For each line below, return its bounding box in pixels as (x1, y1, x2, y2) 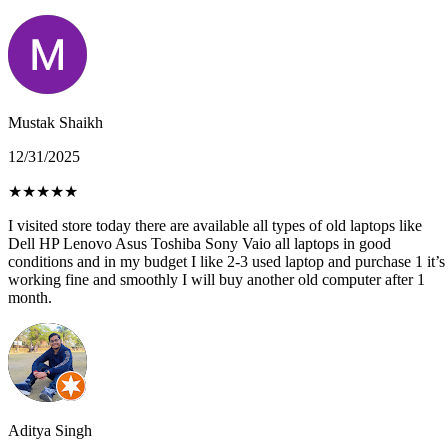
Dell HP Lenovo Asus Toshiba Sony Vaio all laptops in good (8, 235, 391, 253)
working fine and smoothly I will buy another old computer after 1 (8, 271, 425, 289)
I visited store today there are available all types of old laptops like (8, 217, 422, 235)
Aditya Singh (8, 422, 92, 440)
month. (8, 289, 52, 307)
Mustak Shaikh (8, 114, 103, 132)
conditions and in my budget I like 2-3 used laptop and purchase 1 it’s (8, 253, 445, 271)
